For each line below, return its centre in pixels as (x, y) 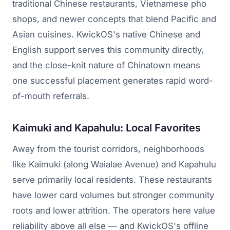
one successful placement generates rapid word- (113, 80)
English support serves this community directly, (108, 50)
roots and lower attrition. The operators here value (114, 210)
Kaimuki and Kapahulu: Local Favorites (107, 128)
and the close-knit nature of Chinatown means (106, 65)
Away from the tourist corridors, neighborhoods (108, 149)
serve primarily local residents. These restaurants (112, 179)
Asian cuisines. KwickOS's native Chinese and (106, 34)
